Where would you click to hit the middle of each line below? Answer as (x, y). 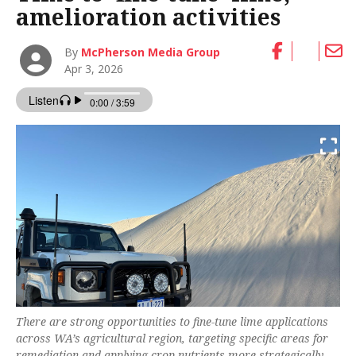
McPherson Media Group (151, 52)
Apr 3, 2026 (94, 68)
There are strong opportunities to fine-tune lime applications (172, 322)
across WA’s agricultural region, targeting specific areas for (172, 339)
